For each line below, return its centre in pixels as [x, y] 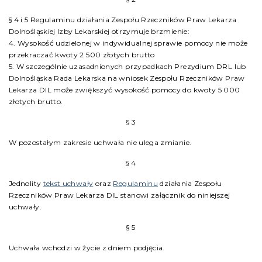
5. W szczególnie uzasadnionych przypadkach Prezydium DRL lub [127, 66]
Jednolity [26, 183]
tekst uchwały [68, 183]
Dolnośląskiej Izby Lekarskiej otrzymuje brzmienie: [99, 31]
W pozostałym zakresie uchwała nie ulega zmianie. [100, 142]
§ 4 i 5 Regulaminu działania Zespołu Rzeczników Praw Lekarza [123, 20]
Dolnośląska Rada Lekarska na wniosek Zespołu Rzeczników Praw [127, 78]
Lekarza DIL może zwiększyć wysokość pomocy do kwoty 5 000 [125, 90]
